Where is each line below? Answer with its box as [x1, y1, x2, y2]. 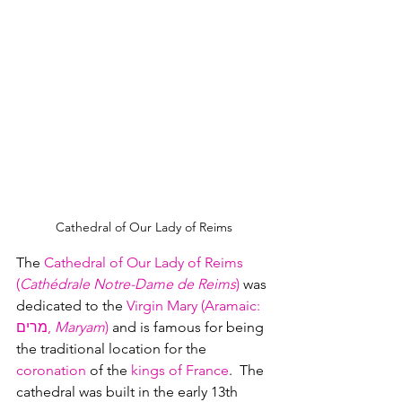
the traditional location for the [16, 339, 210, 357]
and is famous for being [109, 318, 267, 336]
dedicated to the [16, 296, 127, 314]
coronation [16, 361, 86, 379]
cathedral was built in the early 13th [16, 382, 241, 400]
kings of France [131, 361, 229, 379]
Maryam [55, 318, 105, 336]
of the [86, 361, 131, 379]
